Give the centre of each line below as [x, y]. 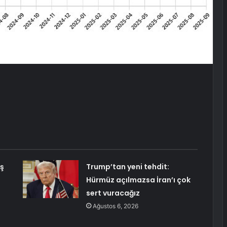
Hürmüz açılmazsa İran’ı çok [138, 180]
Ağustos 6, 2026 [115, 206]
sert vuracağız [113, 193]
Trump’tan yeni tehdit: [127, 166]
